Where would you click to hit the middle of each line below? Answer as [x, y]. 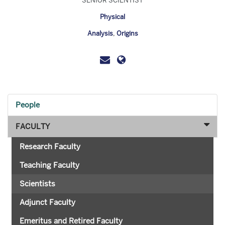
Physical [113, 17]
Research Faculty [50, 146]
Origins [127, 33]
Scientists [37, 184]
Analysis [100, 33]
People [28, 105]
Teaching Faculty [49, 165]
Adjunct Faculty [47, 202]
